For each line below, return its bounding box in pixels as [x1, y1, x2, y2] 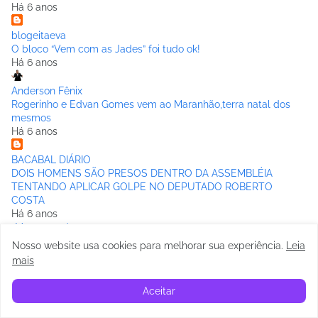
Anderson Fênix [11, 85, 82, 97]
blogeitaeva [11, 30, 66, 42]
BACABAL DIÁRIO [11, 154, 91, 166]
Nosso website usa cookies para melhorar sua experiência [12, 240, 281, 251]
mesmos [11, 112, 51, 124]
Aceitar [143, 285, 175, 297]
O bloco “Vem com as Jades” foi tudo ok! [11, 43, 200, 55]
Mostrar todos [15, 221, 79, 234]
